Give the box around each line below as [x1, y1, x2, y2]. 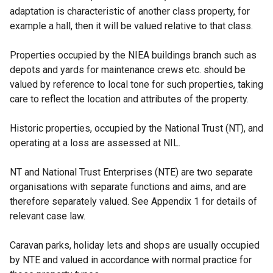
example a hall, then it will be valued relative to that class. [10, 20, 253, 32]
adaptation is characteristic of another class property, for [10, 5, 250, 17]
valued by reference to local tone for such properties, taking [10, 79, 263, 90]
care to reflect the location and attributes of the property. [10, 93, 249, 105]
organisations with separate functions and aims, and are [10, 181, 246, 193]
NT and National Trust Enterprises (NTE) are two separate [10, 166, 253, 178]
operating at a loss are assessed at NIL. [10, 137, 180, 149]
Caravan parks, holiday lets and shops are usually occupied [10, 239, 260, 251]
